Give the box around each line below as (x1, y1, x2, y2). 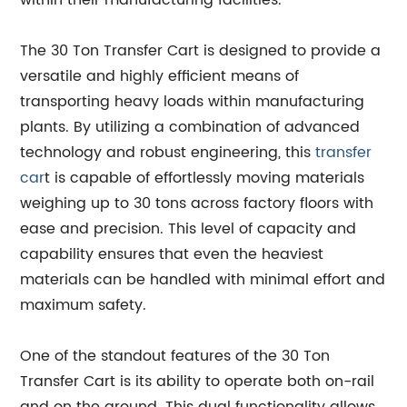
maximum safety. (20, 293, 147, 317)
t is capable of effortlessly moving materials (45, 166, 365, 190)
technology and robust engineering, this (20, 141, 316, 164)
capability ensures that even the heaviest (20, 243, 324, 266)
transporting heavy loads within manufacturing (20, 90, 365, 114)
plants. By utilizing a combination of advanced (20, 115, 361, 139)
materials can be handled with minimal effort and (20, 268, 386, 292)
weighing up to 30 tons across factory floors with (20, 192, 374, 215)
